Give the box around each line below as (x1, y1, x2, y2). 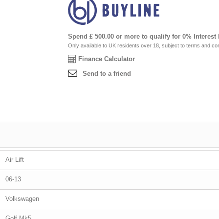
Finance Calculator (78, 55, 135, 63)
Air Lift (5, 156, 24, 163)
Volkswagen (5, 195, 39, 202)
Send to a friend (83, 70, 131, 77)
